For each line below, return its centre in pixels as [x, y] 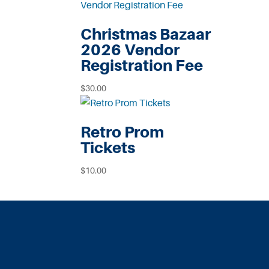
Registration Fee [142, 65]
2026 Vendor [130, 50]
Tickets [108, 147]
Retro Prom [122, 132]
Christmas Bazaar [146, 34]
